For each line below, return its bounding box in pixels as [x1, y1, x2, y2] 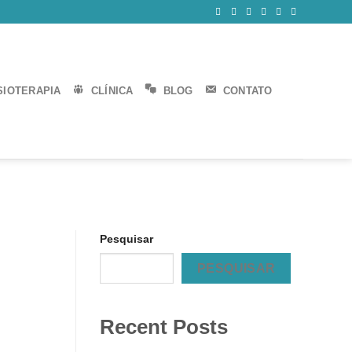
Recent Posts [100, 316, 228, 339]
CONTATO [222, 85, 273, 97]
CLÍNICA [90, 85, 134, 97]
